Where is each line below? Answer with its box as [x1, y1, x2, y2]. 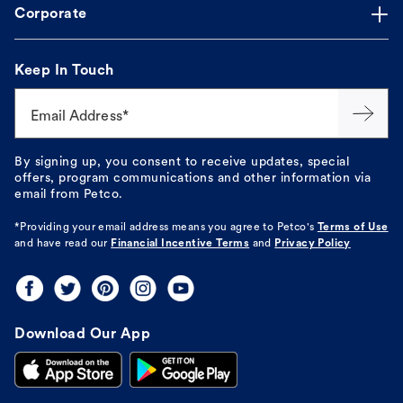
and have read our [14, 238, 108, 250]
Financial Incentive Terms [111, 238, 250, 250]
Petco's [276, 222, 315, 234]
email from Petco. [14, 188, 123, 202]
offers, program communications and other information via [14, 172, 371, 186]
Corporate [14, 7, 87, 22]
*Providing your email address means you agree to [14, 222, 277, 234]
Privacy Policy [274, 238, 351, 250]
